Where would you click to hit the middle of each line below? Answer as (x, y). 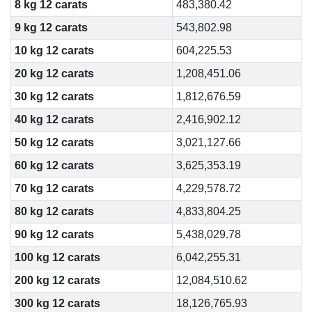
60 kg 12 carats (54, 165)
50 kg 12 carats (54, 142)
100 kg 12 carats (57, 257)
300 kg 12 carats (57, 303)
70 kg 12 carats (54, 188)
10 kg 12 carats (54, 50)
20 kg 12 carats (54, 73)
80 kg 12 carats (54, 211)
